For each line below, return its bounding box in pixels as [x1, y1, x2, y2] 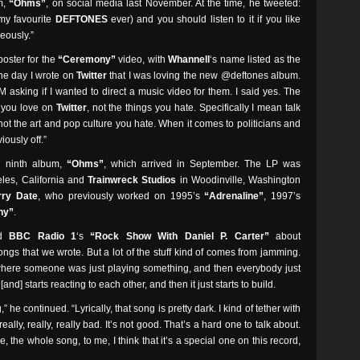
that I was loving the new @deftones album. [106, 70, 301, 81]
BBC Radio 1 [9, 231, 77, 242]
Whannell [168, 54, 211, 65]
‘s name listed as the [210, 54, 301, 65]
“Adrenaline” [204, 190, 264, 202]
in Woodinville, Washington [176, 174, 301, 186]
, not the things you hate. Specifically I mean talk [86, 102, 301, 113]
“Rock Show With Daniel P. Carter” [90, 231, 269, 242]
